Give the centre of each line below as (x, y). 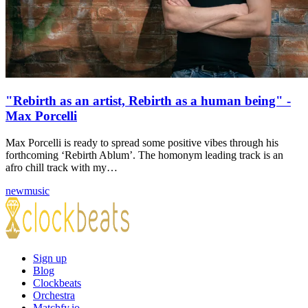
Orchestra (54, 295)
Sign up (50, 258)
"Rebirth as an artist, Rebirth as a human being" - (148, 100)
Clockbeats (57, 283)
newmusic (27, 190)
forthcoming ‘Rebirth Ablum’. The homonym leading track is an (144, 155)
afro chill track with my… (62, 167)
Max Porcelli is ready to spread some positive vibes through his (142, 142)
